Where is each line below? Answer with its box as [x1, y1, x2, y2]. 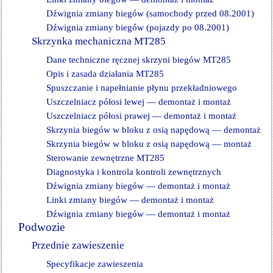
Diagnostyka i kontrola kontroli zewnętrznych [46, 167, 221, 177]
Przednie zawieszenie [32, 239, 124, 251]
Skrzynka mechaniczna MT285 [32, 35, 166, 47]
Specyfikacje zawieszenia [46, 259, 143, 269]
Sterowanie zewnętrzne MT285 [46, 153, 165, 163]
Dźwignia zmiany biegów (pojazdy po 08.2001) [46, 23, 229, 32]
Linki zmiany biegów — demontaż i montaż [46, 195, 214, 205]
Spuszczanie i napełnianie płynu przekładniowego [46, 83, 237, 93]
